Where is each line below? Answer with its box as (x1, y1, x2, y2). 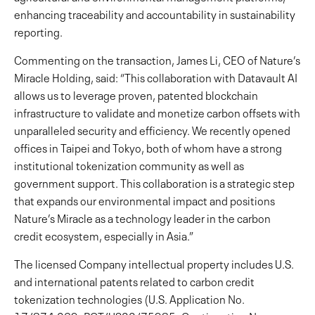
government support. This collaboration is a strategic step (14, 174, 295, 191)
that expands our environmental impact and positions (14, 191, 275, 208)
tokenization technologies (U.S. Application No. (14, 290, 245, 307)
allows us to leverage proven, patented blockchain (14, 86, 258, 103)
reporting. (14, 22, 63, 39)
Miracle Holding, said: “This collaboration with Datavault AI (14, 68, 297, 85)
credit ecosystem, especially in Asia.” (14, 226, 193, 243)
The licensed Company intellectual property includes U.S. (14, 255, 294, 271)
